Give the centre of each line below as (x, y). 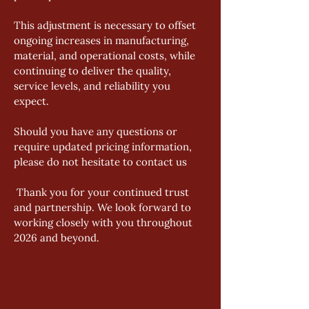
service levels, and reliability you (93, 86)
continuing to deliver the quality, (94, 71)
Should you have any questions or (97, 131)
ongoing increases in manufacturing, (103, 40)
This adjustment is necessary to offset (106, 25)
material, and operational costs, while (106, 56)
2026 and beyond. (57, 238)
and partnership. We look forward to (104, 207)
